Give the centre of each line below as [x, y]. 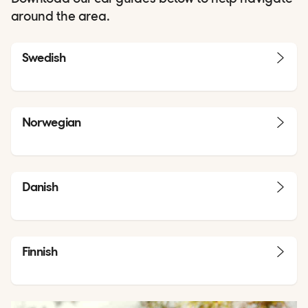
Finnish [40, 251]
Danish [40, 186]
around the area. [60, 17]
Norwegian [52, 122]
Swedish [44, 57]
